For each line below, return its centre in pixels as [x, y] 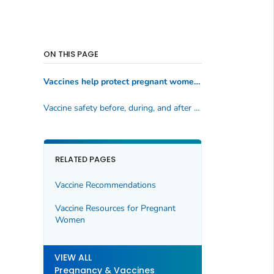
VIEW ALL [73, 257]
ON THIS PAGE [71, 54]
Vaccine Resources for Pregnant [115, 209]
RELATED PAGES [85, 160]
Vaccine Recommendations [105, 185]
